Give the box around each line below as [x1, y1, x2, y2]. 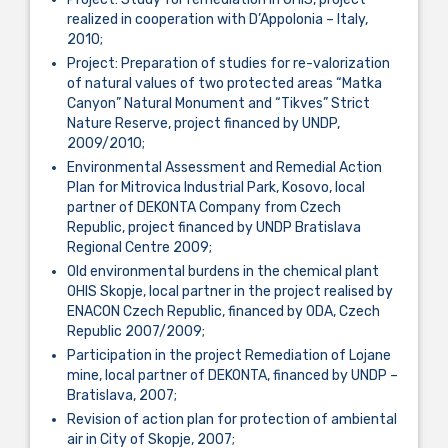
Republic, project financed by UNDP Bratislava [67, 218, 361, 236]
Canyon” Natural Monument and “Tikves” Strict [67, 94, 370, 112]
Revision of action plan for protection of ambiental [67, 410, 397, 428]
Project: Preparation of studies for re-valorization [67, 54, 390, 72]
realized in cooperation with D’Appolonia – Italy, [67, 10, 368, 28]
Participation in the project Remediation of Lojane [67, 346, 391, 364]
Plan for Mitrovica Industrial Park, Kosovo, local [67, 178, 365, 196]
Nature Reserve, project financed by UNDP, [67, 114, 340, 132]
